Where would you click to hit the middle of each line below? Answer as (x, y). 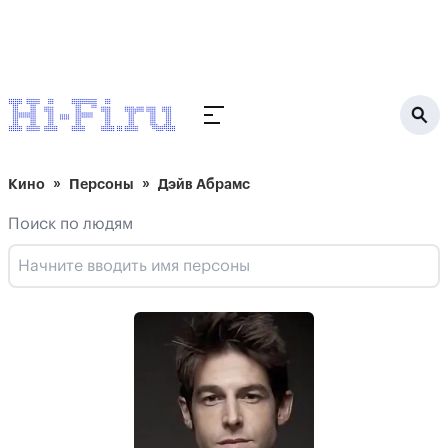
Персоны (101, 184)
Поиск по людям (70, 224)
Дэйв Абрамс (204, 184)
